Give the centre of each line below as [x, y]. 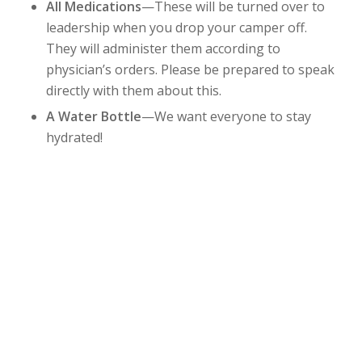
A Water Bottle [93, 117]
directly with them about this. [133, 91]
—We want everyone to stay [226, 117]
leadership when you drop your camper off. [176, 28]
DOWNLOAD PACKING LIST [181, 199]
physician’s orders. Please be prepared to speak [190, 70]
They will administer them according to [163, 49]
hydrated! [74, 138]
